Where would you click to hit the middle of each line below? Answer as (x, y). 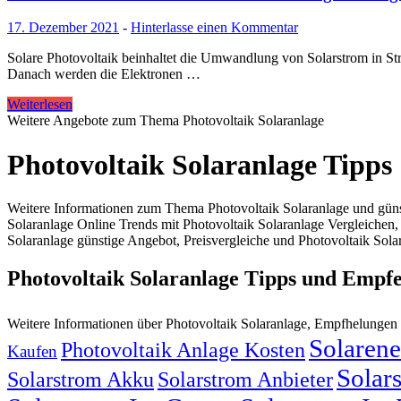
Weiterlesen (40, 105)
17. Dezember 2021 (63, 28)
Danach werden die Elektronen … (104, 74)
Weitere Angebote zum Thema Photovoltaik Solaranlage (166, 121)
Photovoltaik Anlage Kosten (183, 349)
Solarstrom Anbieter (245, 379)
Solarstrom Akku (81, 379)
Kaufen (32, 351)
